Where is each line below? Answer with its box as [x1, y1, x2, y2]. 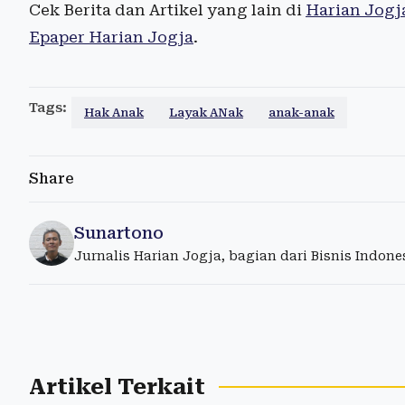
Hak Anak [84, 105, 144, 119]
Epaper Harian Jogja [29, 27, 193, 46]
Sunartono [74, 222, 164, 242]
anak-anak [268, 105, 334, 119]
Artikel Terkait [29, 373, 205, 400]
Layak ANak [169, 105, 243, 119]
